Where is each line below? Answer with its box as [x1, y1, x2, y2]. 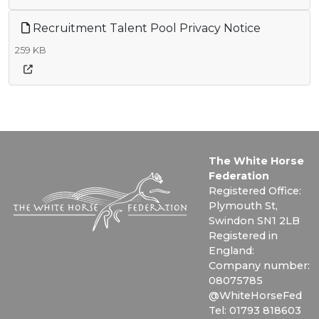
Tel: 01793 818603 [209, 303, 301, 317]
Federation [209, 169, 269, 182]
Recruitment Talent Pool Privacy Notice [30, 21, 261, 35]
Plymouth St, [209, 199, 278, 212]
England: [209, 244, 254, 257]
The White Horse [209, 154, 304, 167]
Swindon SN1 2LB [209, 214, 300, 227]
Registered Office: [209, 184, 301, 197]
